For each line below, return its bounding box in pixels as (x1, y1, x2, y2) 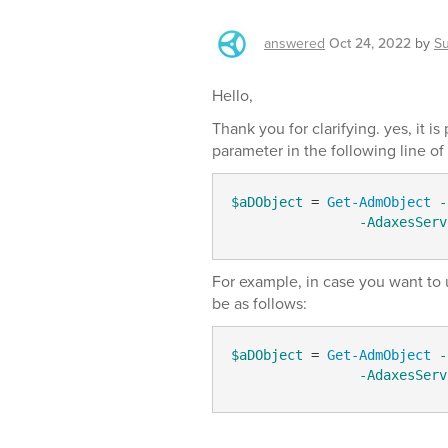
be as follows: (212, 292, 307, 315)
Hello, (212, 84, 253, 107)
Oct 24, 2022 (329, 33, 411, 54)
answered (264, 33, 325, 54)
